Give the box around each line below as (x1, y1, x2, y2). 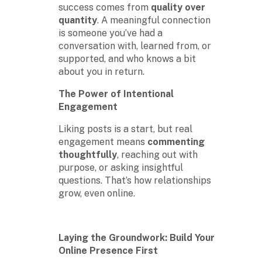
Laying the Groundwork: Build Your (58, 232, 215, 243)
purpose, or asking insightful (58, 161, 183, 173)
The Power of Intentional (58, 88, 174, 99)
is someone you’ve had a (58, 27, 163, 39)
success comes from (58, 1, 151, 13)
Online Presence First (58, 244, 158, 256)
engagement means (58, 136, 147, 147)
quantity (58, 14, 97, 26)
